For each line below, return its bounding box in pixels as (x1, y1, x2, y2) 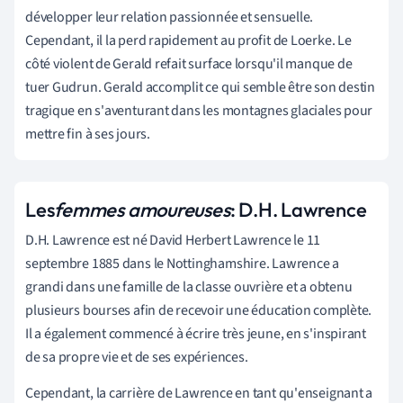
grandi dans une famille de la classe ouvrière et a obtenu (25, 276, 353, 297)
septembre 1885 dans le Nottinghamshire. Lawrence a (25, 253, 339, 273)
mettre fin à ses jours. (25, 123, 150, 144)
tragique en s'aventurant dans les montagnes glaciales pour (25, 100, 373, 121)
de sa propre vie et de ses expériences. (25, 346, 248, 367)
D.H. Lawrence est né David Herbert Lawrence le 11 (25, 229, 321, 250)
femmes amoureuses (54, 196, 230, 222)
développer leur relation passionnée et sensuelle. (25, 6, 314, 27)
